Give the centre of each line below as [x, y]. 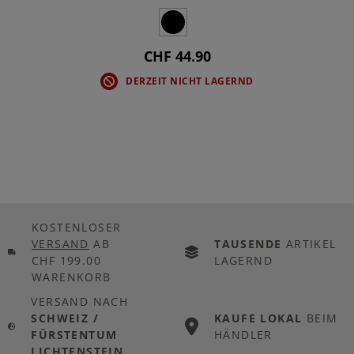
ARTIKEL [309, 243]
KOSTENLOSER [77, 227]
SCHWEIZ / [65, 318]
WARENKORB [72, 277]
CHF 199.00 [67, 260]
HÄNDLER [243, 334]
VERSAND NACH [80, 301]
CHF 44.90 [177, 56]
